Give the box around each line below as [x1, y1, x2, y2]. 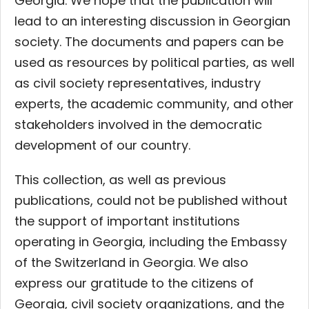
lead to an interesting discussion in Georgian [14, 12, 290, 30]
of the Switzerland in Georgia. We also [14, 253, 248, 271]
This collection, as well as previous [14, 170, 226, 188]
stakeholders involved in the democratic [14, 115, 262, 133]
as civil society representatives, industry [14, 74, 261, 92]
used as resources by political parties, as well [14, 53, 295, 71]
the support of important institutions [14, 212, 240, 230]
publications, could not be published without [14, 191, 288, 209]
